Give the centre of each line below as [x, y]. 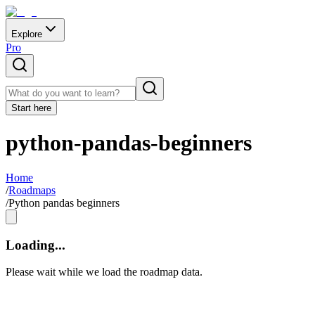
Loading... [36, 245]
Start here [31, 108]
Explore [27, 34]
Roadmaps [32, 190]
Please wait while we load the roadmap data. [104, 272]
